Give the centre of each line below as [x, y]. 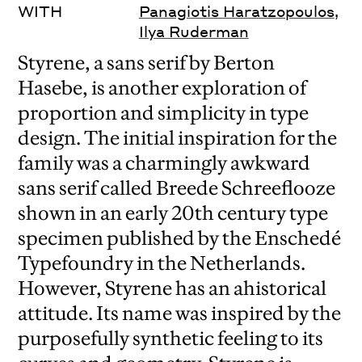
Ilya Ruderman [194, 32]
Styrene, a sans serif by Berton [147, 63]
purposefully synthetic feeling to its [171, 339]
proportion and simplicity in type [164, 113]
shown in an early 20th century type [173, 213]
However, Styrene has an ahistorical [173, 288]
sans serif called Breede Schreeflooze [177, 188]
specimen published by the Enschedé [180, 238]
